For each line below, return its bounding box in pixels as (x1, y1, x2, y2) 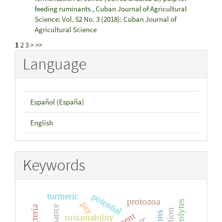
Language (23, 54, 86, 74)
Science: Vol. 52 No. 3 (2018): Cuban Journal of (35, 14, 176, 24)
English (30, 117, 53, 127)
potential (90, 191, 124, 217)
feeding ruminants (35, 3, 92, 13)
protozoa (126, 196, 161, 207)
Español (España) (30, 97, 84, 107)
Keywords (23, 155, 85, 175)
